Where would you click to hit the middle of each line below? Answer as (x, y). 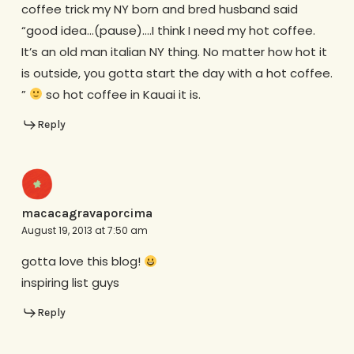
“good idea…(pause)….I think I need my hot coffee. (168, 30)
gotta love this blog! (82, 261)
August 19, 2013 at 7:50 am (84, 230)
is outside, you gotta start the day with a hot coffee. (177, 73)
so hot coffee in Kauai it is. (121, 94)
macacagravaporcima (87, 213)
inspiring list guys (70, 282)
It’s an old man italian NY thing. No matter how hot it (174, 51)
